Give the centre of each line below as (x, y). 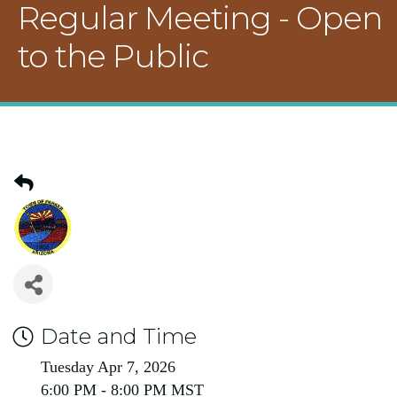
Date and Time (119, 336)
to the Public (113, 56)
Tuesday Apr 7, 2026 (108, 367)
